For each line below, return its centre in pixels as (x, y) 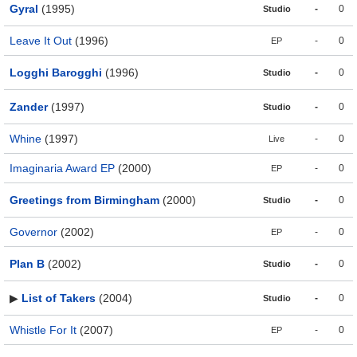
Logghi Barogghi (56, 73)
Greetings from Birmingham (84, 200)
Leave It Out (41, 41)
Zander (29, 107)
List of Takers (59, 298)
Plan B (27, 264)
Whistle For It (43, 330)
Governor (33, 232)
